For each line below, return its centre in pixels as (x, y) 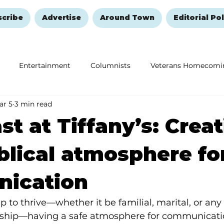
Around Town (127, 18)
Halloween (190, 105)
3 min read (33, 104)
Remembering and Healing (104, 105)
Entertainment (45, 65)
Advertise (61, 18)
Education (19, 105)
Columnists (110, 65)
